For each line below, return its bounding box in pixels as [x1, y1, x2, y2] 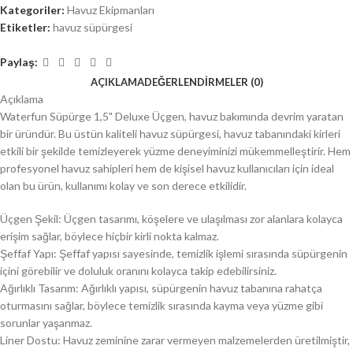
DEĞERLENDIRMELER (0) [143, 75, 263, 88]
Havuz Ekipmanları [67, 2, 154, 17]
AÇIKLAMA [90, 75, 144, 88]
